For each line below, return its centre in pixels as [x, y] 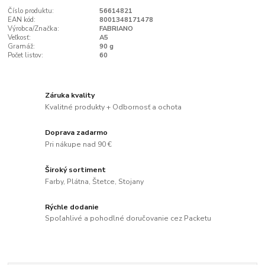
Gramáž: [22, 46]
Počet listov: [26, 55]
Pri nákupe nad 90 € [79, 144]
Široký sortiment [76, 169]
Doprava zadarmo [77, 133]
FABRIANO [116, 28]
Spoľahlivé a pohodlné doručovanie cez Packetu [128, 219]
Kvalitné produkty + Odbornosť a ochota [114, 107]
